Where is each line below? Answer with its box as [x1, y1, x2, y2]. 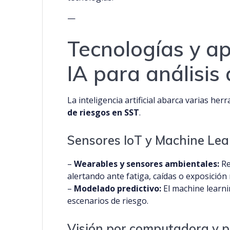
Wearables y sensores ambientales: [74, 158, 220, 170]
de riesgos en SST [67, 107, 140, 119]
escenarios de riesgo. [67, 195, 149, 207]
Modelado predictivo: [74, 183, 162, 195]
